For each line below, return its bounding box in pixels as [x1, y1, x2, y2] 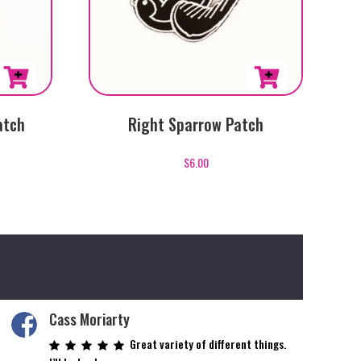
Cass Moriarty [48, 308, 130, 330]
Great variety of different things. [129, 334, 286, 352]
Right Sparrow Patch [128, 112, 264, 137]
